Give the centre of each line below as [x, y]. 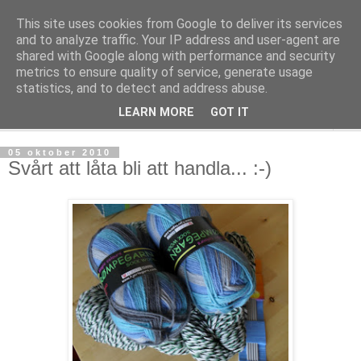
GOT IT [230, 113]
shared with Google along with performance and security [176, 56]
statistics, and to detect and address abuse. [142, 88]
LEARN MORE [156, 113]
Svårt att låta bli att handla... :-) [140, 168]
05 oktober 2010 [60, 152]
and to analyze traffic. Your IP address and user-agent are [178, 40]
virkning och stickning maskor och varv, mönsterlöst [154, 80]
